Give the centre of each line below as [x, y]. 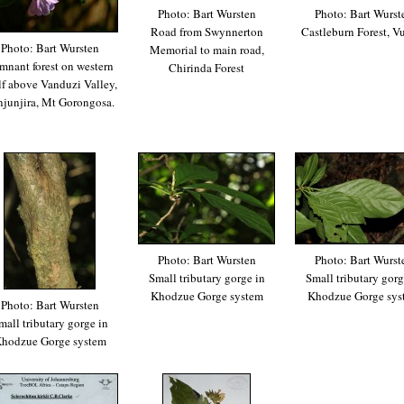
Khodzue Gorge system [207, 295]
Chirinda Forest [207, 67]
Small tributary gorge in [207, 277]
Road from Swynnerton [207, 31]
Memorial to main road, [207, 49]
